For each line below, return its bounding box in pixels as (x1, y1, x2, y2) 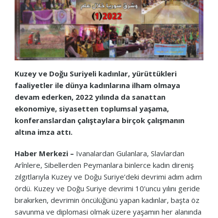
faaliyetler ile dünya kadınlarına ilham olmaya (15, 80, 180, 90)
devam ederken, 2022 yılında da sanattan (15, 91, 165, 102)
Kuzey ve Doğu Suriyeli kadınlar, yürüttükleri (15, 68, 177, 78)
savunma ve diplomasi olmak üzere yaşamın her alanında (15, 206, 201, 217)
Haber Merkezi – (15, 148, 74, 158)
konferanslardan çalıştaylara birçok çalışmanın (15, 115, 184, 125)
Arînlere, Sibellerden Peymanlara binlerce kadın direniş (15, 160, 194, 170)
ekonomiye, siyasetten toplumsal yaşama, (15, 103, 169, 113)
